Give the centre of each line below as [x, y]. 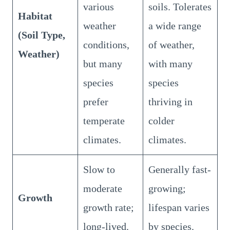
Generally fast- [180, 169]
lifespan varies [179, 207]
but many [103, 63]
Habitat [35, 16]
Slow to [99, 169]
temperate [104, 120]
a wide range [175, 25]
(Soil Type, [42, 35]
